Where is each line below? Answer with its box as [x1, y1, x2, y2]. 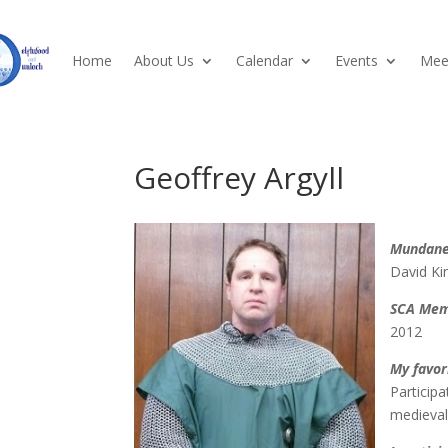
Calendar [236, 50, 293, 70]
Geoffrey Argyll [134, 157, 345, 199]
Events [335, 50, 378, 70]
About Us [134, 50, 194, 70]
